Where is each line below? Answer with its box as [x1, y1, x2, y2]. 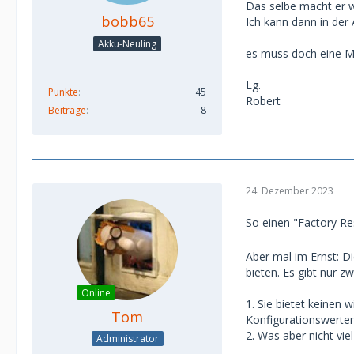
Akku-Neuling [98, 36, 156, 51]
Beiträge [48, 103, 86, 117]
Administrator [96, 332, 159, 346]
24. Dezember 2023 [246, 184, 333, 198]
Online [81, 285, 111, 299]
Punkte [48, 85, 78, 99]
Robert [246, 92, 281, 108]
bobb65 [100, 11, 154, 31]
